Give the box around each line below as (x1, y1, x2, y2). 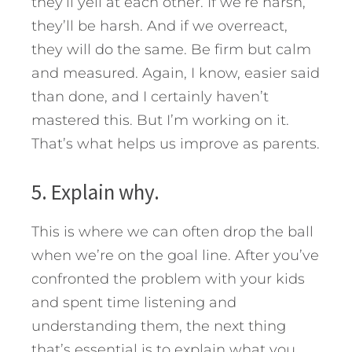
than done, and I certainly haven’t (31, 87, 269, 105)
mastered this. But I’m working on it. (31, 111, 289, 129)
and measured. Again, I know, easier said (31, 64, 320, 82)
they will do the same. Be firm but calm (31, 40, 311, 58)
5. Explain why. (31, 178, 159, 205)
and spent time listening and (31, 293, 236, 311)
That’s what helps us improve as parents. (31, 134, 320, 152)
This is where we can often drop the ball (31, 222, 313, 240)
